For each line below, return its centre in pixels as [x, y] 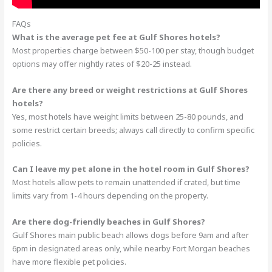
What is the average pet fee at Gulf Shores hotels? [117, 37]
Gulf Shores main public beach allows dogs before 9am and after [131, 235]
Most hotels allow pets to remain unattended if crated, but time [127, 182]
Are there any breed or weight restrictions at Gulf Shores [130, 90]
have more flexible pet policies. [70, 262]
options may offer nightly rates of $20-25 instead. [102, 63]
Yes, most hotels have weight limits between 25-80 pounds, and [128, 116]
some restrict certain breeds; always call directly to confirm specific [134, 130]
